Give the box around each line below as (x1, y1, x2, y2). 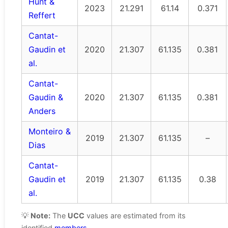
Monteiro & (28, 126, 71, 137)
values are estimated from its (84, 211, 186, 220)
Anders (28, 106, 55, 117)
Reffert (28, 10, 55, 21)
